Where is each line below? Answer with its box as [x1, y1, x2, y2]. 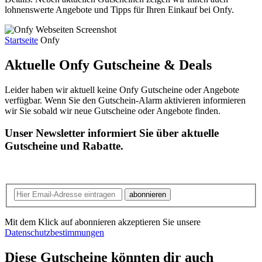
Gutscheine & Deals [93, 57, 212, 73]
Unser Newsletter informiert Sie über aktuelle [5, 127, 219, 140]
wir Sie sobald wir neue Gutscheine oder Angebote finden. [5, 105, 220, 116]
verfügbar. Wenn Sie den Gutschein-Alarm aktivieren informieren [5, 95, 246, 105]
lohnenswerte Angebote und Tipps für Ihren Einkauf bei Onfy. [5, 4, 234, 15]
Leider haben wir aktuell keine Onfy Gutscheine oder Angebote [5, 84, 239, 95]
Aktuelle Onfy [5, 57, 93, 73]
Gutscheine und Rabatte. [5, 140, 123, 153]
